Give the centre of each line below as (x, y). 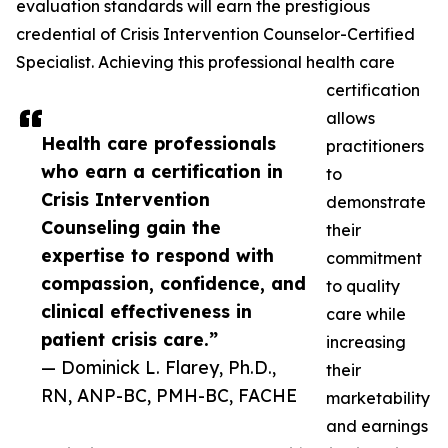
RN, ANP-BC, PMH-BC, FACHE (169, 395)
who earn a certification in (162, 171)
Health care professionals (158, 143)
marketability (378, 398)
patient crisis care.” (129, 339)
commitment (374, 258)
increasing (366, 342)
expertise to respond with (157, 255)
